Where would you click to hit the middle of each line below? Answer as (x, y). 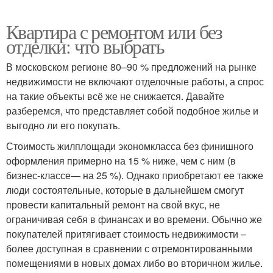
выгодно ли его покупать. (63, 125)
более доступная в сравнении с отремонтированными (129, 248)
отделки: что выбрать (85, 46)
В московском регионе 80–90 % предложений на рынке (131, 66)
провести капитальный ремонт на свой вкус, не (113, 204)
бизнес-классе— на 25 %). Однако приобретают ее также (135, 175)
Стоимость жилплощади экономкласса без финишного (130, 146)
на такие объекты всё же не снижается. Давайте (115, 96)
